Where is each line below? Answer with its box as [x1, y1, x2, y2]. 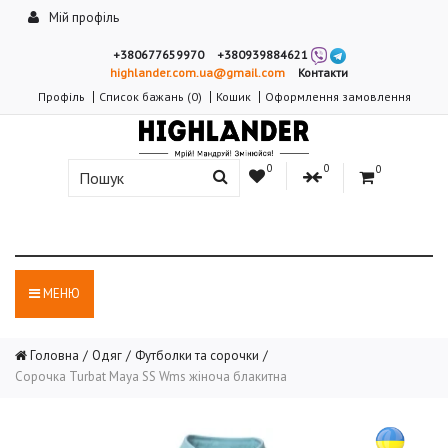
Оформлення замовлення [264, 88, 411, 104]
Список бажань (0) [98, 88, 202, 104]
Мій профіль [46, 9, 119, 26]
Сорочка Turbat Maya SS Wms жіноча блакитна [15, 367, 287, 385]
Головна [27, 346, 79, 364]
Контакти [298, 64, 348, 80]
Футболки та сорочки [135, 346, 259, 364]
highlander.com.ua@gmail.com [110, 64, 285, 80]
